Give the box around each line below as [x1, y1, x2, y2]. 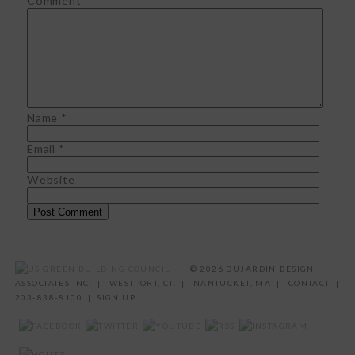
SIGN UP [97, 292, 136, 303]
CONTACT [288, 278, 330, 288]
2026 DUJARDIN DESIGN [200, 264, 315, 274]
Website [27, 173, 75, 187]
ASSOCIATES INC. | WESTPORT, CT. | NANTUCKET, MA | [15, 278, 286, 288]
